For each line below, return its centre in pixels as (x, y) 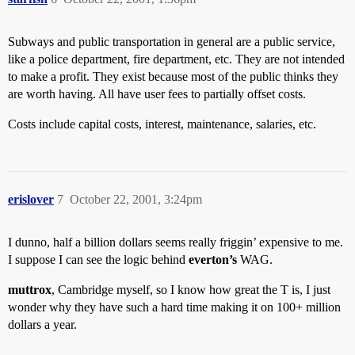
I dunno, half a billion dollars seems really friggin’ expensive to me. (176, 242)
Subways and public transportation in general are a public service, (172, 42)
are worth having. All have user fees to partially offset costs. (157, 94)
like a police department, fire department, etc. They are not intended (176, 59)
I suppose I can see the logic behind (98, 260)
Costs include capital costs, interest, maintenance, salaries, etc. (162, 124)
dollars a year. (42, 324)
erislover (31, 199)
